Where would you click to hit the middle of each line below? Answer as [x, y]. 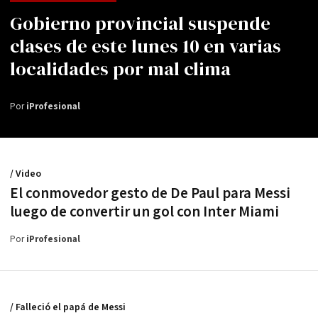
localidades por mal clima [120, 68]
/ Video [26, 174]
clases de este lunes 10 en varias [146, 46]
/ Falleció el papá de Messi [68, 307]
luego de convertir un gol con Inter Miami [144, 212]
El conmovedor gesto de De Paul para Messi [150, 193]
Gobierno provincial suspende [140, 23]
